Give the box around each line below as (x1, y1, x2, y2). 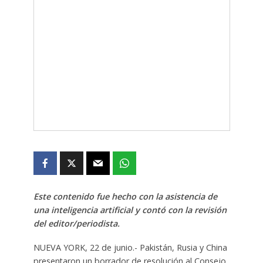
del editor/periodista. (33, 217, 120, 229)
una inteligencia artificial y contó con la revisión (33, 204, 227, 215)
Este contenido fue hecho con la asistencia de (33, 190, 217, 202)
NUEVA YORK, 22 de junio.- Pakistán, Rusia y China (33, 241, 227, 253)
